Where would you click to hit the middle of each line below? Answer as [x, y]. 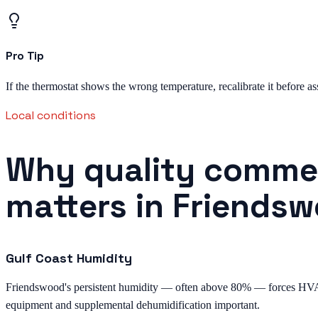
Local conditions [51, 116]
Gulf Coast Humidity [69, 258]
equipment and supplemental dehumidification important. [133, 305]
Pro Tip [25, 55]
